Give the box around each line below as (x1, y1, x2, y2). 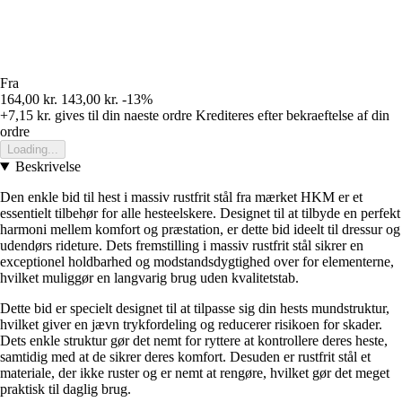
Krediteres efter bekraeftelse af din (196, 108, 389, 124)
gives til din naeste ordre (51, 108, 192, 124)
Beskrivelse (14, 159, 81, 175)
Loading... (7, 143, 58, 157)
